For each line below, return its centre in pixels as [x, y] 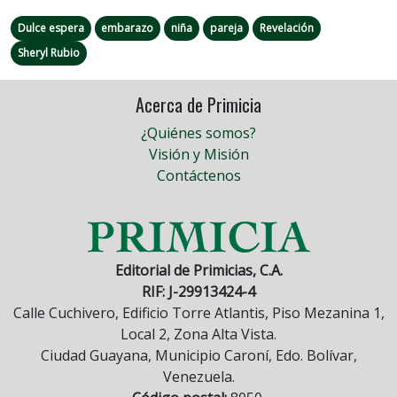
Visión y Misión [198, 155]
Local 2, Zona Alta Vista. [198, 335]
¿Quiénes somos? [198, 133]
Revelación [287, 28]
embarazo [128, 28]
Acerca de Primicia [198, 105]
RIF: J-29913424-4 [198, 292]
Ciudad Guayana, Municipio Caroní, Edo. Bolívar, [198, 356]
